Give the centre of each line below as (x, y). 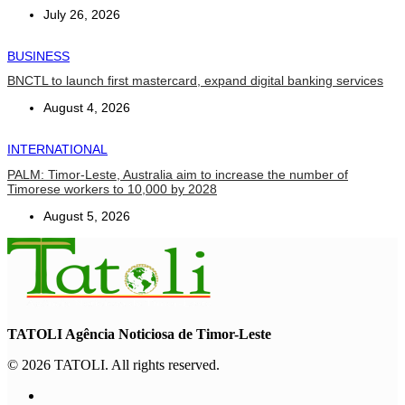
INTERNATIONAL (57, 150)
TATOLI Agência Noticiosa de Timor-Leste (139, 334)
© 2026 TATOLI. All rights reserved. (113, 365)
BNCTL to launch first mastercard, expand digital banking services (195, 81)
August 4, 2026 (87, 108)
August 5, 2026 (87, 217)
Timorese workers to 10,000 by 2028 (112, 189)
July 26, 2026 (82, 14)
